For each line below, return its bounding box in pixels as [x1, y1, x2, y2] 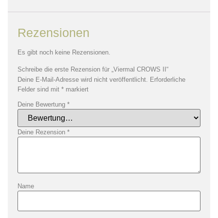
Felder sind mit [18, 85, 61, 93]
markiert [64, 85, 89, 93]
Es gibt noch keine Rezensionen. [18, 49, 110, 56]
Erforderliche [150, 75, 185, 83]
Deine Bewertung [18, 100, 67, 108]
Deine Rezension [18, 128, 67, 136]
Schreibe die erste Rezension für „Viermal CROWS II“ [18, 65, 168, 73]
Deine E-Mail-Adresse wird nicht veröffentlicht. [18, 75, 148, 83]
